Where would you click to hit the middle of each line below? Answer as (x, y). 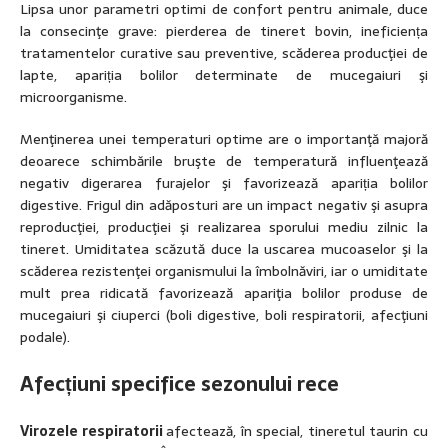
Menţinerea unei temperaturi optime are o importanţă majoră (224, 139)
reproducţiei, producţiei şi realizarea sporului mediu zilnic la (224, 227)
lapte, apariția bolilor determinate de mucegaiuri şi (224, 75)
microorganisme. (73, 97)
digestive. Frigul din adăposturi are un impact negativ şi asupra (224, 205)
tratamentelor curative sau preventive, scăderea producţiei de (224, 53)
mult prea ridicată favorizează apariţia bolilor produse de (224, 293)
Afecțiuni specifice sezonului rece (179, 384)
